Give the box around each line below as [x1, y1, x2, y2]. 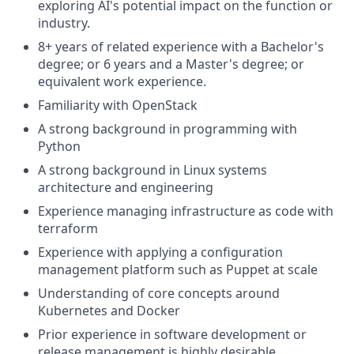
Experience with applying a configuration [38, 243, 283, 261]
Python [38, 137, 81, 155]
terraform [38, 219, 98, 237]
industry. [38, 13, 90, 32]
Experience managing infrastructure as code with [38, 201, 333, 220]
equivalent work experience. [38, 72, 206, 90]
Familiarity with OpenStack [38, 96, 198, 114]
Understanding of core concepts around [38, 284, 280, 302]
